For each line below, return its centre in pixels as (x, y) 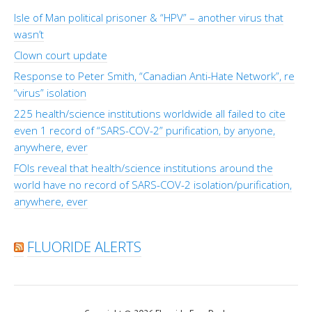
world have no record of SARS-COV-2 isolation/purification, (153, 184)
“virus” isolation (50, 92)
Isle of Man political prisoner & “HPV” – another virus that (149, 17)
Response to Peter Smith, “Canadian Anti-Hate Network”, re (154, 76)
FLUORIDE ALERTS (84, 247)
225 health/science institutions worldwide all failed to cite (150, 113)
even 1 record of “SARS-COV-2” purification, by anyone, (145, 130)
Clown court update (61, 55)
